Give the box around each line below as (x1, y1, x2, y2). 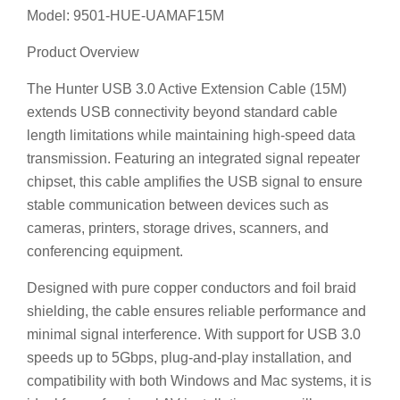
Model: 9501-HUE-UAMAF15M (27, 8, 224, 23)
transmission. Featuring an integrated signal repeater (27, 151, 360, 166)
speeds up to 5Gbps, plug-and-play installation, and (27, 350, 352, 365)
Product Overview (27, 45, 139, 60)
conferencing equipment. (27, 244, 183, 259)
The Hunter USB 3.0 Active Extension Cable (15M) (27, 81, 346, 96)
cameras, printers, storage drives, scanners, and (27, 221, 329, 236)
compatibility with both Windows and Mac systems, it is (27, 373, 371, 388)
